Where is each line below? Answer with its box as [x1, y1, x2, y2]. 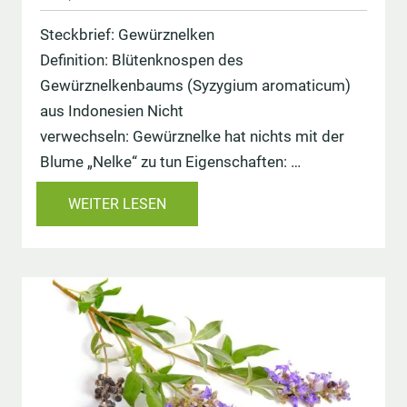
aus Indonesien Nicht [40, 102, 184, 121]
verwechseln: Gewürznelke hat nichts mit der [40, 127, 344, 146]
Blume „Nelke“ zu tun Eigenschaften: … [40, 153, 301, 172]
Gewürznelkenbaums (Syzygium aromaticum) [40, 76, 351, 95]
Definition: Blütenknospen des [40, 51, 243, 70]
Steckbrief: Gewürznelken [40, 25, 214, 45]
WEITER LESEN [68, 195, 166, 213]
